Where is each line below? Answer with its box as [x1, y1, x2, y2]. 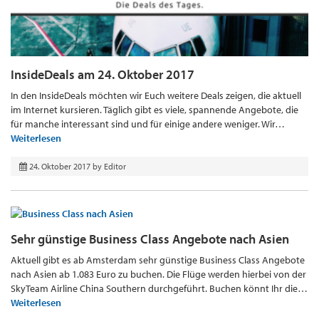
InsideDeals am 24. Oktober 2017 [11, 66, 194, 83]
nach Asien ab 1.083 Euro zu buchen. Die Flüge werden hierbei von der [11, 267, 306, 281]
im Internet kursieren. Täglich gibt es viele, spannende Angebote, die [11, 103, 298, 117]
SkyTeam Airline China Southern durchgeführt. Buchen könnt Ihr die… [11, 281, 308, 295]
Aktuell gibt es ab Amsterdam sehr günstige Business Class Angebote [11, 253, 305, 266]
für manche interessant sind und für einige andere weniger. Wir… [11, 117, 285, 131]
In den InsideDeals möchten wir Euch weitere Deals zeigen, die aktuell [11, 89, 301, 103]
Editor [104, 161, 126, 172]
